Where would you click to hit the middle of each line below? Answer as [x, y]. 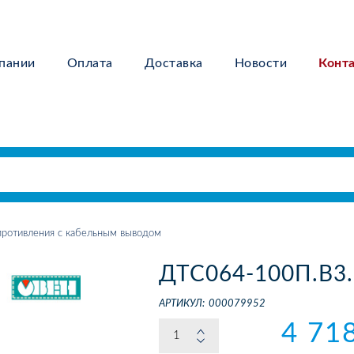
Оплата [90, 63]
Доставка [173, 63]
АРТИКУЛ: [182, 304]
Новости [261, 63]
